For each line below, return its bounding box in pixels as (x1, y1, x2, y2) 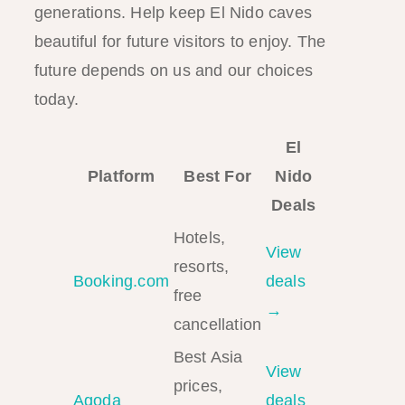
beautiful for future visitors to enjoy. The (33, 32, 326, 51)
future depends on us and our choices (33, 61, 313, 80)
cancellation (173, 315, 262, 334)
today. (33, 89, 79, 108)
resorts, (173, 257, 230, 276)
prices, (173, 376, 223, 395)
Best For (184, 166, 252, 185)
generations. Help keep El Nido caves (33, 3, 312, 22)
